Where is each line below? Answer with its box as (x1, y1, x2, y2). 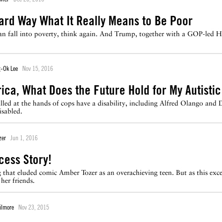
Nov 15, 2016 (22, 64, 53, 72)
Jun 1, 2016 (10, 133, 38, 142)
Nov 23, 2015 (18, 203, 49, 211)
